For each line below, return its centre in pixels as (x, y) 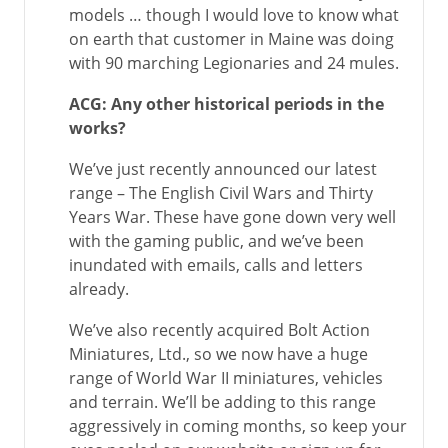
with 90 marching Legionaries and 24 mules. (234, 63)
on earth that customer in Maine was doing (231, 39)
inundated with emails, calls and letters (216, 265)
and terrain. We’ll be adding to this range (222, 402)
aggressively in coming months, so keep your (238, 426)
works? (97, 128)
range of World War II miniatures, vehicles (226, 378)
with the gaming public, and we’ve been (216, 241)
